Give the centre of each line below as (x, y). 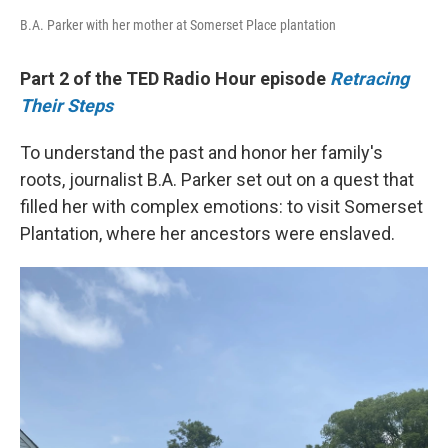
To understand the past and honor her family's (201, 153)
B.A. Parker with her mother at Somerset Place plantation (178, 25)
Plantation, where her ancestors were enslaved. (207, 234)
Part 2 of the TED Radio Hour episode (175, 79)
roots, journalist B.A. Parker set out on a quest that (217, 180)
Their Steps (66, 106)
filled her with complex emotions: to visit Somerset (221, 207)
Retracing (369, 79)
